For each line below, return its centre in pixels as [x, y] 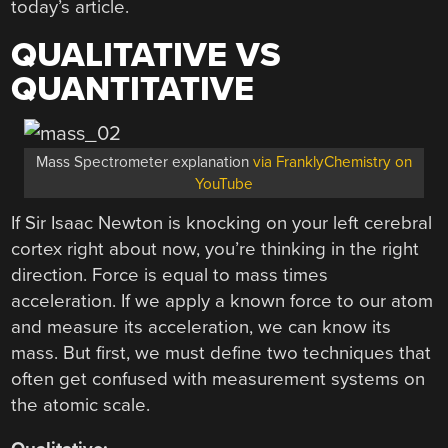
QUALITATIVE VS [146, 55]
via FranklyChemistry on [332, 161]
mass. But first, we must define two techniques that [221, 352]
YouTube [224, 183]
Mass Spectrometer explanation [144, 161]
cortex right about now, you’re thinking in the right [215, 248]
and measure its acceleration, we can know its [201, 326]
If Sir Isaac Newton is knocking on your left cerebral [222, 222]
